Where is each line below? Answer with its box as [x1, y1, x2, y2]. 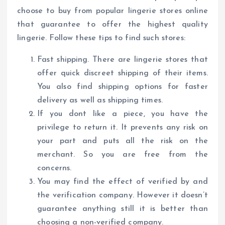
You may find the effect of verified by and [37, 178, 208, 186]
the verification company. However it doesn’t [37, 191, 208, 200]
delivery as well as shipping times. [37, 96, 163, 105]
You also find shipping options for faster [37, 83, 208, 91]
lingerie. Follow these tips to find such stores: [17, 34, 185, 43]
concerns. [37, 164, 72, 173]
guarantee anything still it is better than [37, 205, 208, 213]
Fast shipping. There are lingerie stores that [37, 56, 208, 64]
